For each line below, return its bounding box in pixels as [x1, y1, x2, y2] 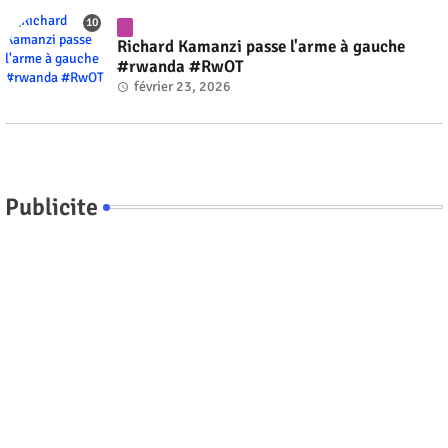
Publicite [5, 191, 98, 222]
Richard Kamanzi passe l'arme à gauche [117, 35, 405, 57]
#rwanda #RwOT [117, 55, 244, 77]
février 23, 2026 [134, 77, 231, 95]
